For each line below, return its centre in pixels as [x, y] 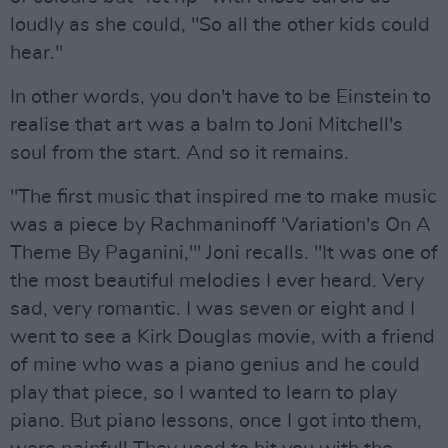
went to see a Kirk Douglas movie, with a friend [222, 336]
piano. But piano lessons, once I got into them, [216, 420]
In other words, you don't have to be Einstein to [220, 96]
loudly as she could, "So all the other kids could [220, 24]
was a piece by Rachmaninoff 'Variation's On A [220, 224]
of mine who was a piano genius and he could [215, 364]
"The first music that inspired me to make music [223, 196]
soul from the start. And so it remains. [179, 152]
